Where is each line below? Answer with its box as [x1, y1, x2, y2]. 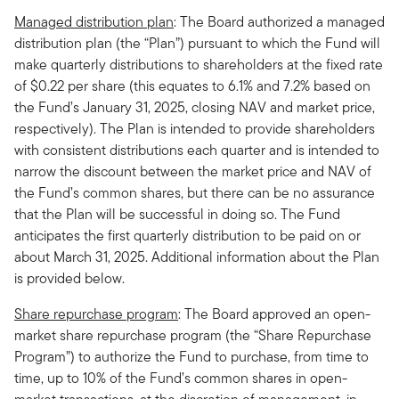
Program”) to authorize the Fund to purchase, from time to [14, 346, 369, 367]
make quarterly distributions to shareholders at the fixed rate [14, 54, 383, 75]
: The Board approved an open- [178, 304, 370, 324]
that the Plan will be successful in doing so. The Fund [14, 204, 340, 224]
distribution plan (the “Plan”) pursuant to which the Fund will [14, 33, 380, 53]
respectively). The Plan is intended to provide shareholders [14, 118, 375, 139]
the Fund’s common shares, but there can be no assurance [14, 183, 375, 203]
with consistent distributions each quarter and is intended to [14, 140, 379, 160]
